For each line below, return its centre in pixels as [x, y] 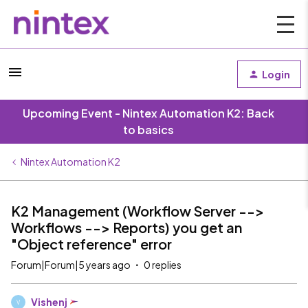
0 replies [163, 265]
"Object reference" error [91, 244]
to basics [148, 130]
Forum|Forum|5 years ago [71, 265]
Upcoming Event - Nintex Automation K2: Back [148, 113]
